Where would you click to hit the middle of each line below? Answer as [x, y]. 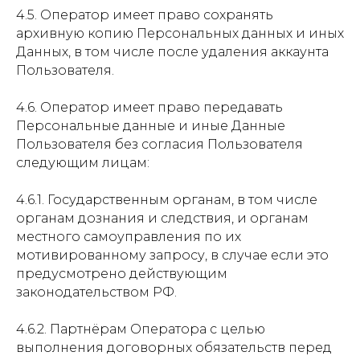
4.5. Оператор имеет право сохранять [145, 15]
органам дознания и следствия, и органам [162, 218]
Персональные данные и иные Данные [151, 126]
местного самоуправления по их [129, 237]
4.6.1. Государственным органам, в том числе [167, 200]
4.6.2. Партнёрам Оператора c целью [141, 329]
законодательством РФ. [96, 292]
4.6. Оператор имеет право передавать [149, 107]
